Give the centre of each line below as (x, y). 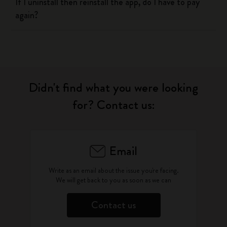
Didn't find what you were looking (113, 88)
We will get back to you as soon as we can (113, 180)
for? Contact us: (113, 105)
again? (27, 15)
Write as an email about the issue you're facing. (113, 170)
